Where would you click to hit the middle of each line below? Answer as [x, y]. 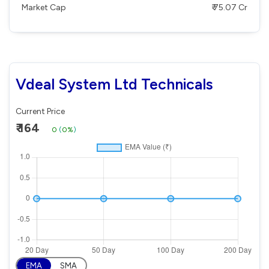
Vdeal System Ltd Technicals [114, 84]
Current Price [40, 111]
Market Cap [44, 7]
